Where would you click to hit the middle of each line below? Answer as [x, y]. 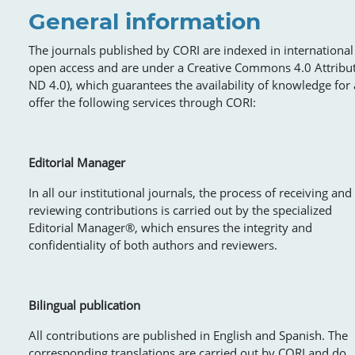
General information [145, 21]
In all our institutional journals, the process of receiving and [190, 192]
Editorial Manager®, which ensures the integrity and [170, 227]
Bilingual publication [84, 305]
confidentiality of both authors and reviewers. [153, 244]
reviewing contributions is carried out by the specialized [180, 210]
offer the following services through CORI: [142, 102]
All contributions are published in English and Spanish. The [188, 335]
